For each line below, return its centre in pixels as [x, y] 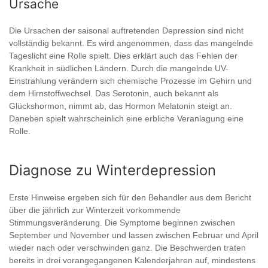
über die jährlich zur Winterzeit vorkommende [95, 210]
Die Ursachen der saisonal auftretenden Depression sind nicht [126, 31]
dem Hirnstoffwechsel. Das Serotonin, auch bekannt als [114, 93]
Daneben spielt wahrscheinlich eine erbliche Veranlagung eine [126, 118]
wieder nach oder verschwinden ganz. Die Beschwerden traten [127, 248]
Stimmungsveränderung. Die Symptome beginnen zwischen [122, 223]
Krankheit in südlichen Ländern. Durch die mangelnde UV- [119, 68]
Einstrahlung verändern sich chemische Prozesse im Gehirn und [130, 81]
